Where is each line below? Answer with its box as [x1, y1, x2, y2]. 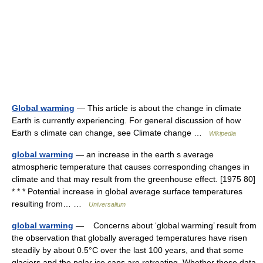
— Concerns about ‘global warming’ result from [73, 221, 257, 230]
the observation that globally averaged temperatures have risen [12, 233, 247, 242]
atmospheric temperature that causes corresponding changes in [12, 162, 249, 171]
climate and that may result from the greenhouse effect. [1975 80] [12, 174, 255, 184]
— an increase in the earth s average [73, 150, 214, 159]
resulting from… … [12, 199, 89, 208]
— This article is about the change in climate [75, 103, 241, 113]
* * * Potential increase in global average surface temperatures [12, 187, 242, 196]
